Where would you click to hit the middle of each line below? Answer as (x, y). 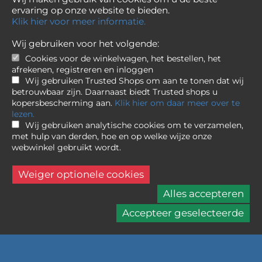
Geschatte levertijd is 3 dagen (77, 218)
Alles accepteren (204, 194)
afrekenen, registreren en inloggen (82, 70)
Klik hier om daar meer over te (177, 103)
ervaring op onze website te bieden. (91, 10)
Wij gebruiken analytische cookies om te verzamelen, (134, 125)
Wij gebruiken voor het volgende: (85, 44)
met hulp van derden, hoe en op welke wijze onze (112, 136)
